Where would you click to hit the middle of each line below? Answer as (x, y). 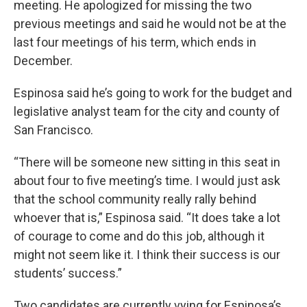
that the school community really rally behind (135, 199)
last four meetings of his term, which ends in (135, 42)
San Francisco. (53, 130)
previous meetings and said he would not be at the (150, 23)
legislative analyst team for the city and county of (147, 111)
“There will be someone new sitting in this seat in (147, 162)
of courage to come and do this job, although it (139, 236)
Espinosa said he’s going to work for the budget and (153, 93)
